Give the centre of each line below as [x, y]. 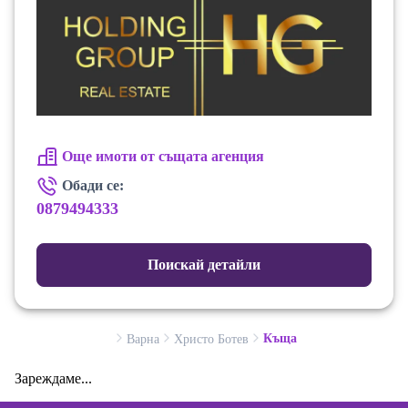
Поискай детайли [204, 265]
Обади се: [93, 186]
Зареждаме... [53, 379]
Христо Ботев [211, 340]
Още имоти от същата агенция [163, 157]
